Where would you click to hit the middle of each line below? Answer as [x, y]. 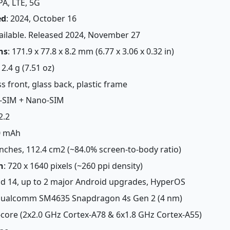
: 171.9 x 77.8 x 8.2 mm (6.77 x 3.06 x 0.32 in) [91, 51]
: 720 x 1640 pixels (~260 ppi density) [73, 166]
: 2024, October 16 [41, 19]
